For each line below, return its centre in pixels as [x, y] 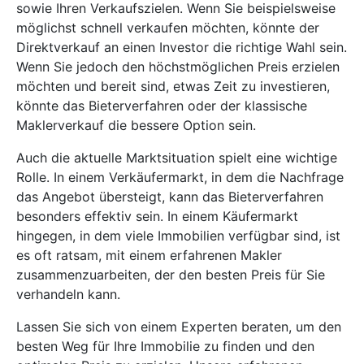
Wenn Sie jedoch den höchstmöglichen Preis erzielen [178, 67]
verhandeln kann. [68, 295]
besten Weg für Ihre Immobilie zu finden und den [165, 347]
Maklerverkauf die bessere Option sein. [136, 126]
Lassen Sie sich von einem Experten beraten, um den [179, 327]
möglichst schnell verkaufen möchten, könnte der [168, 28]
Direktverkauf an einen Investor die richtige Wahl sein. [182, 48]
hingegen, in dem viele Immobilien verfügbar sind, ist [178, 236]
